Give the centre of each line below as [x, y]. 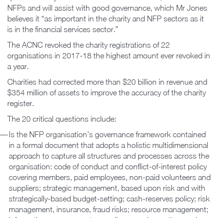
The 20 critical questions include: [62, 118]
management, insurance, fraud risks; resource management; [109, 209]
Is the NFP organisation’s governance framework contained [107, 134]
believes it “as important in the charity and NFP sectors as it [106, 18]
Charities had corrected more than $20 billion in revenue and [107, 82]
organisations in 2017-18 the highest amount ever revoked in [109, 55]
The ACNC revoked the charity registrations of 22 [89, 45]
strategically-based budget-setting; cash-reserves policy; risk [109, 198]
